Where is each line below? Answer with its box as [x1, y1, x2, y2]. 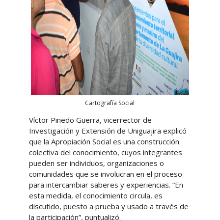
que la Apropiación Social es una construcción [28, 136, 179, 146]
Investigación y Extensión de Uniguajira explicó [28, 125, 187, 136]
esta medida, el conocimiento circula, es [28, 190, 163, 200]
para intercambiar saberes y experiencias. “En [28, 179, 183, 190]
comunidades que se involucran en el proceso [28, 168, 182, 179]
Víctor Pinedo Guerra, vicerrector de [28, 114, 152, 125]
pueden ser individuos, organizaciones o [28, 158, 164, 168]
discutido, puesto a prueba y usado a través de [28, 201, 189, 211]
